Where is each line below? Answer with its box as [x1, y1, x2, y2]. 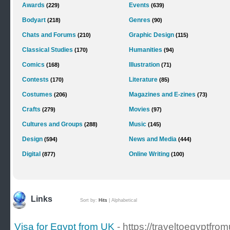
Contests [22, 76, 49, 83]
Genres [129, 16, 150, 24]
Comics [22, 61, 45, 68]
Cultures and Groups [22, 121, 83, 128]
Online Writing [129, 150, 169, 158]
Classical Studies [22, 46, 73, 53]
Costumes [22, 91, 52, 98]
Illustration [129, 61, 160, 68]
